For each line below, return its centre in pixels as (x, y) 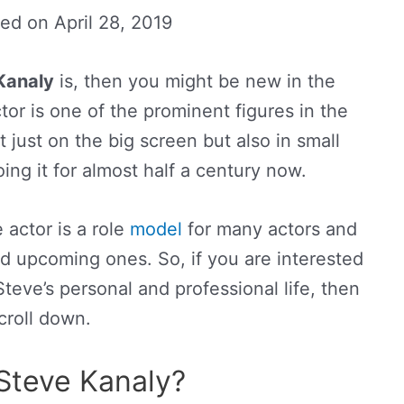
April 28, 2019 (113, 23)
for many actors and (269, 229)
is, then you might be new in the (195, 81)
